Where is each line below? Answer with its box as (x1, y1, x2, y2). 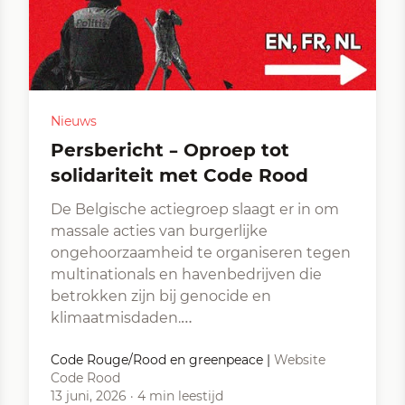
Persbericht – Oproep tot (51, 139, 64, 161)
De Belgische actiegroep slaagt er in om (51, 201, 339, 218)
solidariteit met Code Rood (51, 165, 308, 186)
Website (274, 352, 325, 368)
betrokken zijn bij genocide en (51, 287, 271, 305)
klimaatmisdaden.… (51, 309, 193, 326)
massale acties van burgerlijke (51, 222, 268, 240)
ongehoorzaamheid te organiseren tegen (51, 244, 351, 261)
